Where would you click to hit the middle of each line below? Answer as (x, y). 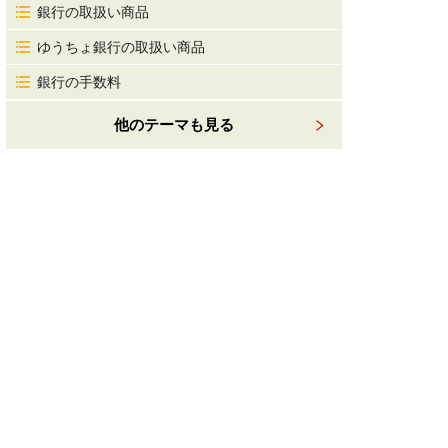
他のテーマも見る (174, 124)
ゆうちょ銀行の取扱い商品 (121, 47)
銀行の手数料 (79, 82)
